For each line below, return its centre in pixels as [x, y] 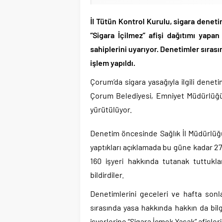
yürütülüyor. [111, 109]
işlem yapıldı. [113, 62]
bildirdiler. [107, 174]
